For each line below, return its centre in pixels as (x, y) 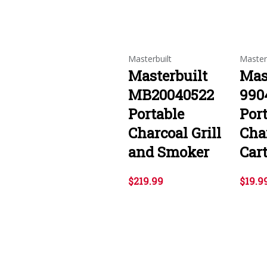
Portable (156, 114)
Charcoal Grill (175, 133)
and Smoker (169, 152)
